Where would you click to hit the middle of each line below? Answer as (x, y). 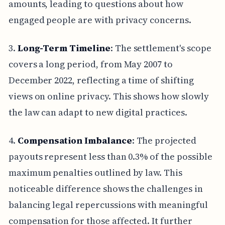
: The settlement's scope (161, 48)
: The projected (164, 141)
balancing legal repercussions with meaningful (108, 205)
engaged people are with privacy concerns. (100, 20)
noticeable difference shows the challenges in (105, 189)
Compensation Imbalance (75, 141)
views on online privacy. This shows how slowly (108, 96)
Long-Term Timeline (64, 48)
